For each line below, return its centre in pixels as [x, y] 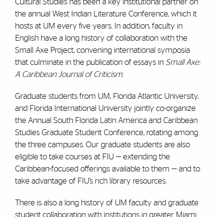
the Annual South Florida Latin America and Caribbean [106, 120]
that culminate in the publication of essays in [89, 62]
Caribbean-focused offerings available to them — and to [107, 169]
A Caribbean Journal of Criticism [69, 74]
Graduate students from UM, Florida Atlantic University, [107, 96]
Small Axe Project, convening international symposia [102, 50]
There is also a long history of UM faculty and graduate [107, 203]
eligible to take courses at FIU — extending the [92, 157]
